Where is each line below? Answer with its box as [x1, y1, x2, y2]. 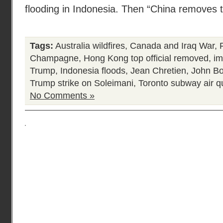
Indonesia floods [60, 66, 125, 76]
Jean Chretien [130, 66, 186, 76]
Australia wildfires [55, 41, 125, 51]
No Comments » [30, 91, 95, 101]
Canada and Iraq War [130, 41, 215, 51]
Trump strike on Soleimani [30, 78, 133, 88]
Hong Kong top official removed [84, 53, 209, 63]
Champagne [30, 53, 79, 63]
